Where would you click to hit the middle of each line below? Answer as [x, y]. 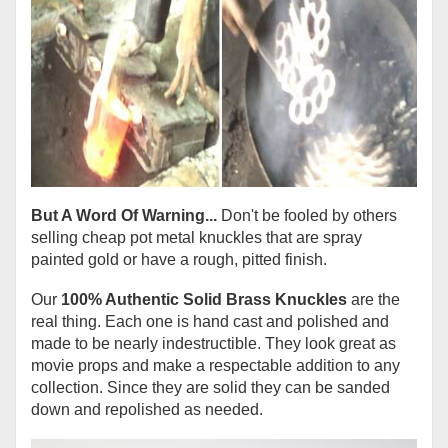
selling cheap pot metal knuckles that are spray [196, 237]
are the [373, 299]
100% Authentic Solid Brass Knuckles [204, 299]
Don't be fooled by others [309, 215]
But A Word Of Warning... [126, 215]
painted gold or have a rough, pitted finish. [179, 259]
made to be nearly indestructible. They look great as [213, 343]
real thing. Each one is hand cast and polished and [210, 321]
